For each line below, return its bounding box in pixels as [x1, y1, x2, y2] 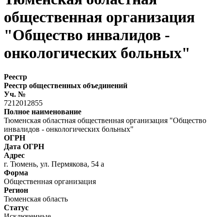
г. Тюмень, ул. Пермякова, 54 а [4, 159, 104, 168]
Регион [4, 186, 28, 194]
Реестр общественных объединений [4, 81, 127, 90]
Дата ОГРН [4, 142, 44, 151]
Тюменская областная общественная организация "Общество [4, 116, 206, 124]
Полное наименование [4, 107, 81, 116]
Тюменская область [4, 194, 68, 203]
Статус [4, 203, 29, 212]
